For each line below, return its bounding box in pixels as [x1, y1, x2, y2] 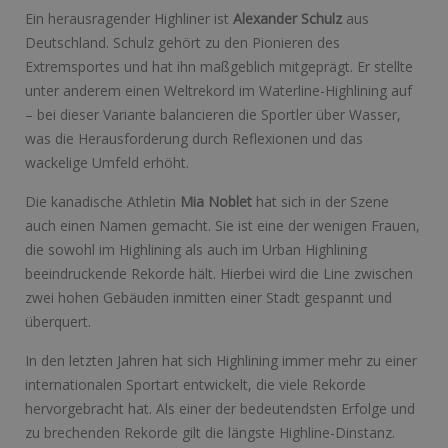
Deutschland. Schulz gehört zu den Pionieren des [25, 33, 340, 53]
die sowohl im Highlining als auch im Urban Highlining [25, 240, 367, 260]
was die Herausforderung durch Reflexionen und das [25, 129, 363, 149]
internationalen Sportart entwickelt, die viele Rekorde [25, 375, 366, 395]
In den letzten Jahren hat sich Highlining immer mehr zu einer [25, 351, 417, 371]
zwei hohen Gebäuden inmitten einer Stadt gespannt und [25, 288, 392, 308]
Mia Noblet [180, 192, 256, 212]
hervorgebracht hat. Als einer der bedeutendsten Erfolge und [25, 399, 415, 419]
